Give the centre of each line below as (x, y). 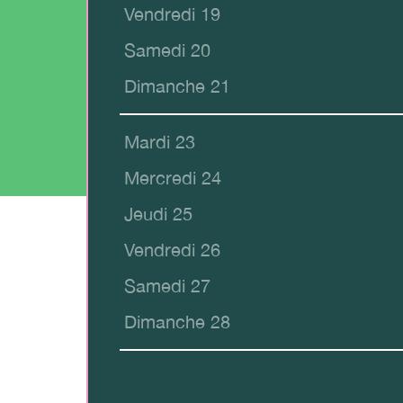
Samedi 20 (167, 50)
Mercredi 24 (173, 178)
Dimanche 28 (177, 322)
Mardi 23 (160, 142)
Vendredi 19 (172, 14)
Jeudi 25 (158, 214)
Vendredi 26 (172, 250)
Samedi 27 (167, 286)
